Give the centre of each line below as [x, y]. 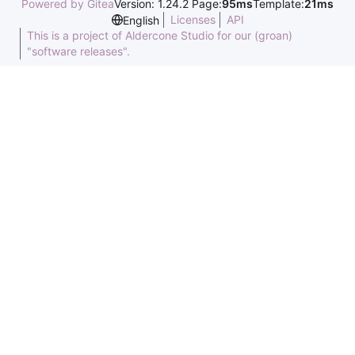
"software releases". [78, 51]
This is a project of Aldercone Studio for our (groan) [160, 35]
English [141, 20]
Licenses [193, 19]
